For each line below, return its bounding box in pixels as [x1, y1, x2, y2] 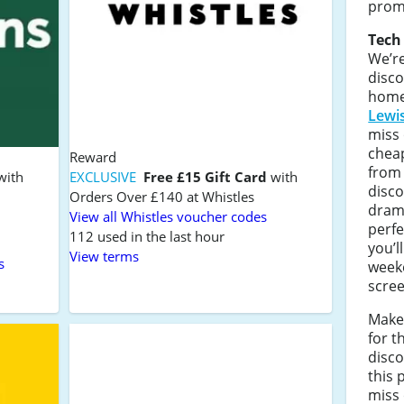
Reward [69, 147, 116, 166]
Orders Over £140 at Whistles [69, 187, 254, 206]
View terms [69, 246, 139, 265]
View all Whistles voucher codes [69, 207, 267, 225]
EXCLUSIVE [69, 167, 140, 186]
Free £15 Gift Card [142, 167, 267, 186]
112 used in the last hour [69, 226, 225, 245]
